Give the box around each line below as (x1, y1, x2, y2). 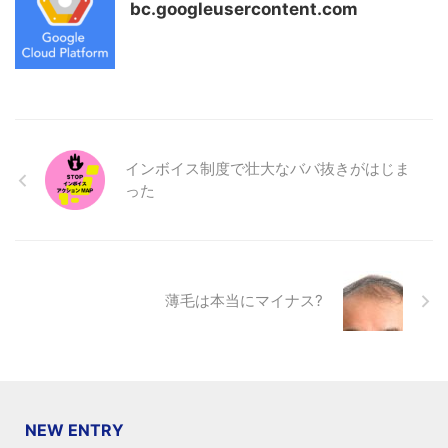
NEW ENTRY (25, 420, 124, 440)
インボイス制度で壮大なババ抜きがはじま (125, 159, 410, 178)
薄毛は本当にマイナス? (165, 291, 323, 310)
